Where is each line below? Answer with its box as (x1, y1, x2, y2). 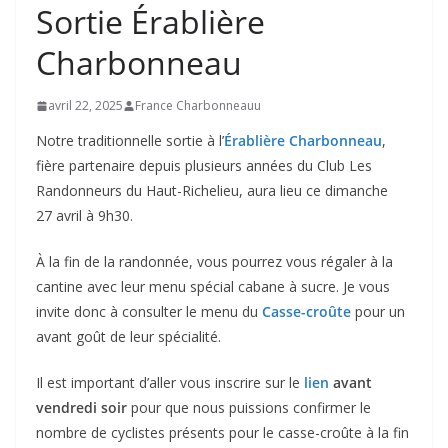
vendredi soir (36, 398, 127, 418)
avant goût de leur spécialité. (36, 327, 221, 347)
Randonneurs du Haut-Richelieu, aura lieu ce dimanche (36, 181, 388, 201)
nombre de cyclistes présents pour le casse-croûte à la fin (36, 423, 409, 443)
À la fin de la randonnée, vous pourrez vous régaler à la (36, 252, 393, 272)
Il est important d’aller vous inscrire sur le (36, 373, 304, 393)
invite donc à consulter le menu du (36, 302, 262, 322)
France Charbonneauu (135, 97, 261, 115)
